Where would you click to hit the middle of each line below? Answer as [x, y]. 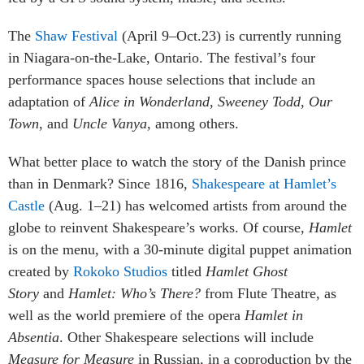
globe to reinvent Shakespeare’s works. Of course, [158, 227]
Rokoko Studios [120, 271]
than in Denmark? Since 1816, [100, 183]
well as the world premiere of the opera [126, 315]
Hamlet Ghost [247, 271]
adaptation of [49, 101]
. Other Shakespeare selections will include [186, 337]
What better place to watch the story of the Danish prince [177, 161]
